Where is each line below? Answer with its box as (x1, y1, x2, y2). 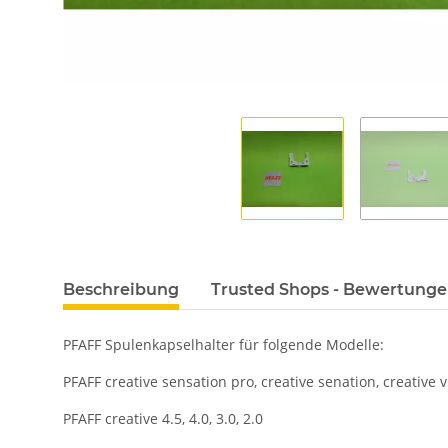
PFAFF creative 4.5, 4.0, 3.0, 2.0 (63, 409, 263, 429)
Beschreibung (63, 280, 179, 300)
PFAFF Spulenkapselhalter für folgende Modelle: (63, 335, 384, 355)
